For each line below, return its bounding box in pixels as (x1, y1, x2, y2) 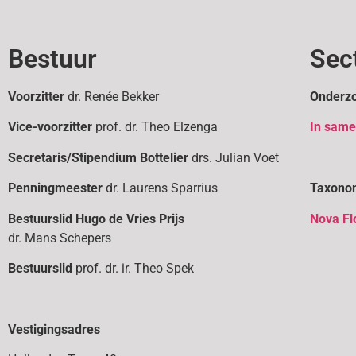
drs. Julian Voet (188, 149, 279, 165)
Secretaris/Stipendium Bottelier (8, 149, 188, 165)
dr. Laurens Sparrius (106, 180, 218, 196)
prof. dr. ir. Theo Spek (75, 260, 194, 276)
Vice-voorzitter (8, 119, 92, 135)
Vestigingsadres (8, 321, 100, 337)
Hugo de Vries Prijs (75, 211, 188, 226)
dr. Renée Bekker (64, 89, 159, 104)
